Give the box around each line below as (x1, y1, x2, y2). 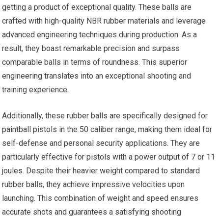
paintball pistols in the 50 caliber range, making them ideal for (2, 125, 213, 134)
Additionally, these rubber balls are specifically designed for (2, 111, 208, 120)
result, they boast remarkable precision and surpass (2, 44, 180, 53)
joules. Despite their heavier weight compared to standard (2, 166, 200, 175)
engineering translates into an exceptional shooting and (2, 71, 192, 81)
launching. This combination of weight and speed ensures (2, 193, 199, 203)
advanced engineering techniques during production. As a (2, 30, 197, 39)
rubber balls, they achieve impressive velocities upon (2, 180, 185, 189)
